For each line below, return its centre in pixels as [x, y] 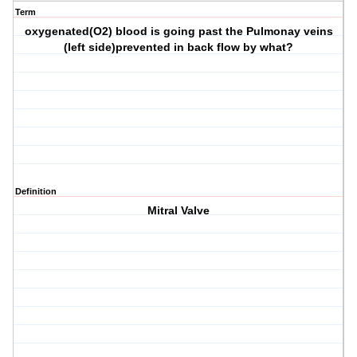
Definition [36, 192]
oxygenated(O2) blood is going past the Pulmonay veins [178, 31]
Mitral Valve [179, 211]
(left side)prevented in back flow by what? [179, 47]
